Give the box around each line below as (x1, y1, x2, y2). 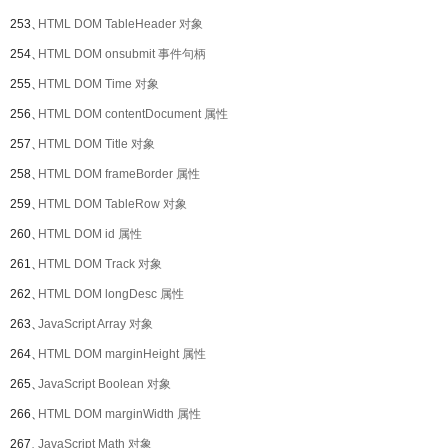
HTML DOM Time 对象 (38, 77, 159, 91)
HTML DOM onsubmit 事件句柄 (38, 47, 206, 61)
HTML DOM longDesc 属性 (38, 287, 184, 301)
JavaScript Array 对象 (38, 317, 153, 331)
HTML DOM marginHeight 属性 (38, 347, 206, 361)
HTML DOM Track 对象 (38, 257, 162, 271)
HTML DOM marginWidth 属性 (38, 407, 201, 421)
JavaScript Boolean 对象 (38, 377, 171, 391)
